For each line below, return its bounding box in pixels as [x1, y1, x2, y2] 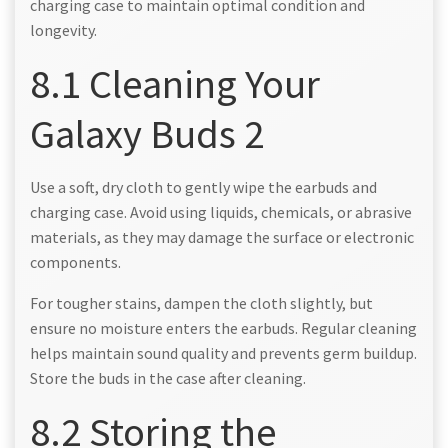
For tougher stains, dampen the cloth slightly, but [30, 292, 373, 313]
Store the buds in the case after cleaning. [30, 367, 306, 388]
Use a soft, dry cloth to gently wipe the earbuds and [30, 176, 377, 197]
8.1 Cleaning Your [30, 57, 320, 109]
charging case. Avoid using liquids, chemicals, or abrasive [30, 201, 412, 222]
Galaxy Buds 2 [30, 107, 264, 159]
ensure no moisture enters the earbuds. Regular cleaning [30, 317, 417, 338]
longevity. [30, 19, 97, 40]
